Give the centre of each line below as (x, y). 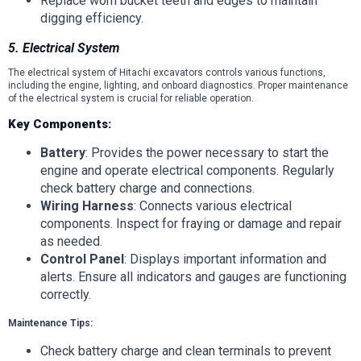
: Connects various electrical (213, 206)
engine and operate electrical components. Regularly (187, 171)
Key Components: (60, 124)
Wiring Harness (87, 206)
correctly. (66, 295)
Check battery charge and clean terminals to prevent (186, 351)
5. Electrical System (64, 48)
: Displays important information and (225, 259)
